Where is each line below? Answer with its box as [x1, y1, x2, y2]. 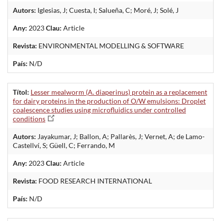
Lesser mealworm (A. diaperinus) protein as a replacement [31, 87, 207, 96]
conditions [13, 114, 45, 123]
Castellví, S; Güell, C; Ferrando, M [13, 141, 115, 149]
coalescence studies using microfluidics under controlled [13, 105, 186, 114]
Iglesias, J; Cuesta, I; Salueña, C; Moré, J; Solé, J [36, 5, 179, 14]
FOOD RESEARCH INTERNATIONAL [37, 176, 152, 185]
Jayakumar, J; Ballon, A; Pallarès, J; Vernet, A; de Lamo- [36, 132, 205, 141]
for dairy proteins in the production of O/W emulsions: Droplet [13, 96, 206, 105]
